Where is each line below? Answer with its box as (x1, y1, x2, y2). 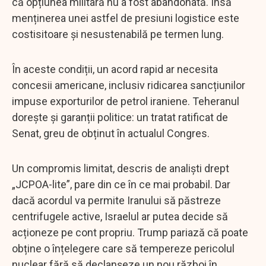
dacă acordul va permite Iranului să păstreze (12, 194, 221, 207)
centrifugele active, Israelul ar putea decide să (12, 210, 228, 223)
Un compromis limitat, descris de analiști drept (12, 161, 229, 175)
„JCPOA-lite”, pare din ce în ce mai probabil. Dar (12, 178, 230, 191)
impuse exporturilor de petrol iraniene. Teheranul (12, 94, 239, 107)
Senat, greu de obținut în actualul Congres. (12, 126, 210, 140)
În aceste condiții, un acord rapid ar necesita (12, 62, 218, 75)
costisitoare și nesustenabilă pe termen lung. (12, 27, 224, 40)
